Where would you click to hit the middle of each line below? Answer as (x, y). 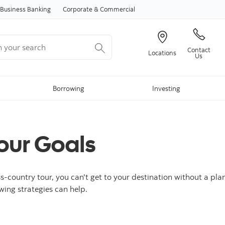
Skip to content (113, 6)
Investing (166, 88)
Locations (162, 52)
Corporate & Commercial (99, 9)
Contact (199, 49)
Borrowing (69, 88)
